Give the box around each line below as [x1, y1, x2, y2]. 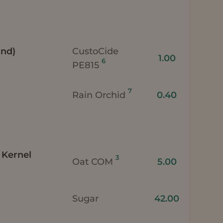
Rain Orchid [72, 89, 128, 101]
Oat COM [72, 156, 116, 167]
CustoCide [72, 45, 119, 57]
